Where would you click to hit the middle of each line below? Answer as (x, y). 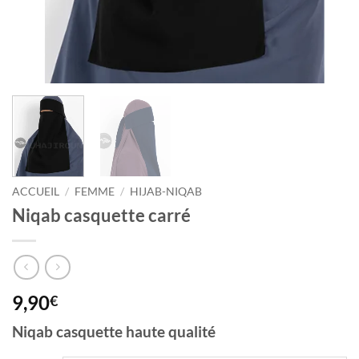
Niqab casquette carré (101, 216)
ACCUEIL (36, 192)
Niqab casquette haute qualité (114, 331)
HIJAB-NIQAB (166, 192)
